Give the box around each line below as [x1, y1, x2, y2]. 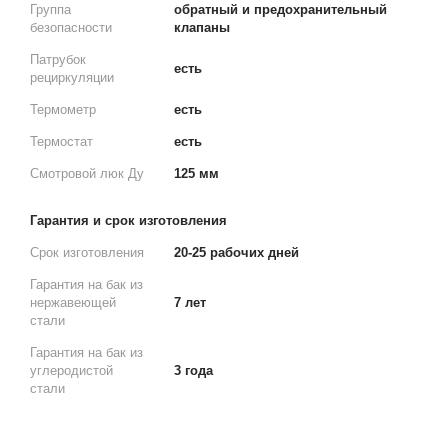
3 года [174, 363, 213, 378]
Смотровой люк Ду [30, 166, 144, 181]
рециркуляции [30, 70, 114, 85]
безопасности [30, 20, 112, 35]
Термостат [30, 134, 93, 149]
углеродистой [30, 363, 113, 378]
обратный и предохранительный [174, 2, 387, 17]
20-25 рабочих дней [174, 245, 299, 260]
